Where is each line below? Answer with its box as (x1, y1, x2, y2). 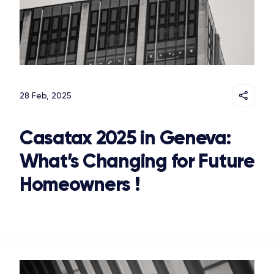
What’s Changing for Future (20, 149, 254, 174)
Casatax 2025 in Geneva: (20, 125, 231, 150)
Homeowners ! (20, 172, 140, 197)
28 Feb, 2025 (20, 91, 72, 101)
